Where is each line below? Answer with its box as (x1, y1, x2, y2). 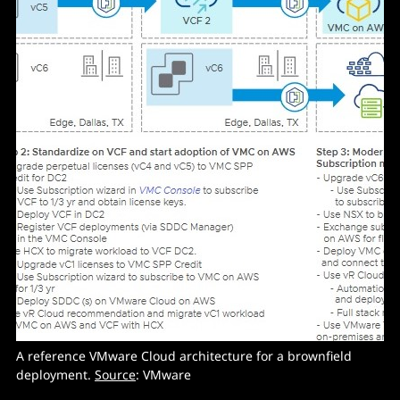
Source (95, 365, 136, 383)
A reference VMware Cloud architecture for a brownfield (16, 346, 352, 364)
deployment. (16, 365, 95, 383)
